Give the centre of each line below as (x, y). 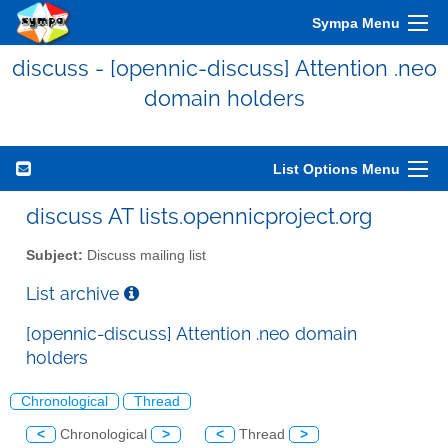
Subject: (54, 255)
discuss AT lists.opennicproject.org (199, 216)
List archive (75, 293)
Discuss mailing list (144, 255)
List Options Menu (336, 169)
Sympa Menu (356, 23)
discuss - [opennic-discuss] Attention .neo (224, 68)
